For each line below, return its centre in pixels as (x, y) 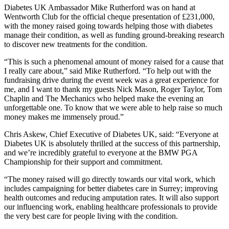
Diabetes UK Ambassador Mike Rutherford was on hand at (100, 7)
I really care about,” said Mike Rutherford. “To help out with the (108, 71)
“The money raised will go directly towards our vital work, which (110, 179)
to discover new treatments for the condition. (76, 44)
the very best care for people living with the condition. (91, 216)
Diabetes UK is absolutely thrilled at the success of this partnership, (112, 143)
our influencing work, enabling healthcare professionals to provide (111, 207)
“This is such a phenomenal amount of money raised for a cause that (114, 61)
